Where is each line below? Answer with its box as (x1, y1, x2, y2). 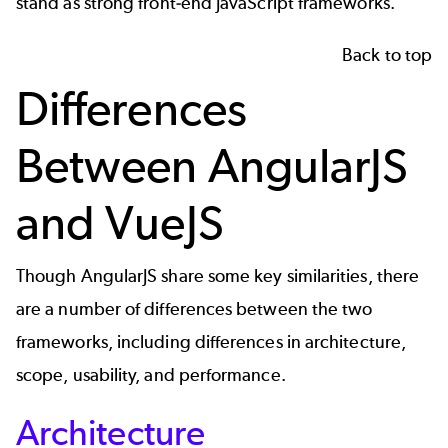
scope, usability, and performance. (16, 364, 286, 387)
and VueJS (16, 193, 224, 251)
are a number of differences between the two (16, 298, 373, 321)
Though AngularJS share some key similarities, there (16, 265, 420, 288)
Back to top (342, 43, 432, 66)
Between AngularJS (16, 136, 409, 194)
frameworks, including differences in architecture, (16, 331, 406, 354)
